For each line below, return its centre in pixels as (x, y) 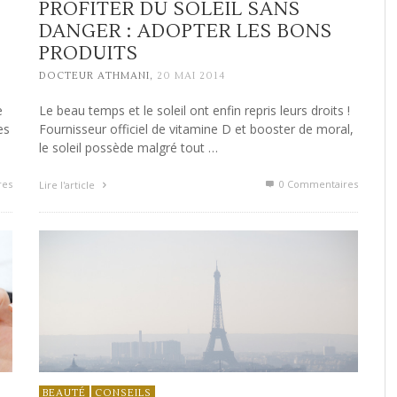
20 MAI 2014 (191, 76)
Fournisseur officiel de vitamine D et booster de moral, (196, 129)
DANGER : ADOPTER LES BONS (186, 31)
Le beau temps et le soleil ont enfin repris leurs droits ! (195, 111)
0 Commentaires (317, 184)
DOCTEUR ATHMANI (94, 76)
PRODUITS (89, 53)
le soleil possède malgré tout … (128, 148)
